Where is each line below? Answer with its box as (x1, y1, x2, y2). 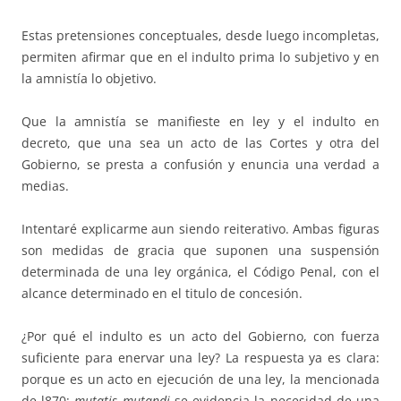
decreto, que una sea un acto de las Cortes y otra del (21, 133, 380, 151)
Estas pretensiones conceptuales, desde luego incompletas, (21, 26, 380, 44)
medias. (21, 176, 69, 194)
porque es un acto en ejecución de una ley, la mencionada (21, 370, 380, 388)
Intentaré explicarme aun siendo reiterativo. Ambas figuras (21, 219, 380, 237)
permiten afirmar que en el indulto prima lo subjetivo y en (21, 47, 380, 65)
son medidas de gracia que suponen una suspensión (21, 241, 380, 259)
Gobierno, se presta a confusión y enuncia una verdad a (21, 155, 380, 173)
